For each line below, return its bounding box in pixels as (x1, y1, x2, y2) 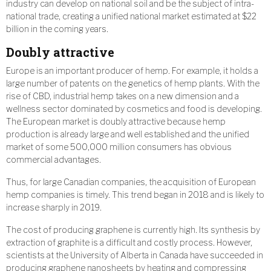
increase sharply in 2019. (6, 202, 102, 213)
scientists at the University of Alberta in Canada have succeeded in (6, 250, 263, 261)
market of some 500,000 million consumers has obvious (6, 142, 232, 152)
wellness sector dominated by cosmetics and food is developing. (6, 103, 262, 114)
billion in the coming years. (6, 24, 108, 34)
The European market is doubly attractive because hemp (6, 116, 226, 127)
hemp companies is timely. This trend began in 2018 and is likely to (6, 189, 264, 200)
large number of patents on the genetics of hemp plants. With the (6, 78, 260, 89)
